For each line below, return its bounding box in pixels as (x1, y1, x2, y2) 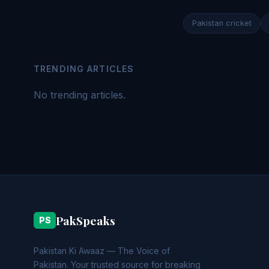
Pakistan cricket (192, 19, 252, 28)
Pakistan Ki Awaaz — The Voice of (34, 246, 170, 256)
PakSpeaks (56, 213, 116, 228)
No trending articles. (34, 89, 125, 101)
